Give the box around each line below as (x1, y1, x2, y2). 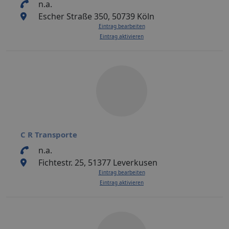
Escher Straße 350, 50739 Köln (38, 10, 154, 22)
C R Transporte (20, 129, 77, 140)
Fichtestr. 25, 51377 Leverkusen (38, 156, 157, 168)
